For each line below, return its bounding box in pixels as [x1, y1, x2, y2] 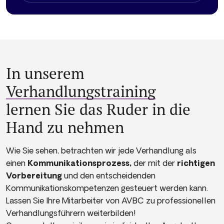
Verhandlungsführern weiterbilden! [6, 208, 136, 218]
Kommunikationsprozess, [27, 158, 131, 168]
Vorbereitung [6, 171, 62, 180]
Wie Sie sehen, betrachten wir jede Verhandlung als [6, 146, 196, 155]
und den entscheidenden [62, 171, 155, 180]
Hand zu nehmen [6, 117, 124, 138]
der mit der [131, 158, 177, 168]
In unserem [6, 63, 84, 84]
